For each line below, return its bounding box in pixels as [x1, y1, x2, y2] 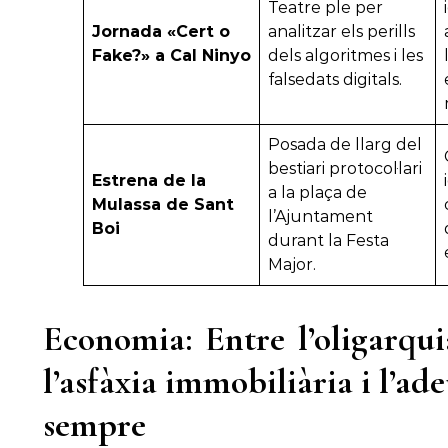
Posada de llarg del [268, 135, 422, 155]
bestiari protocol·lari [268, 159, 422, 179]
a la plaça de [268, 183, 367, 203]
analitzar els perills [268, 22, 415, 42]
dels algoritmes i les [268, 46, 423, 66]
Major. [268, 255, 316, 275]
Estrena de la [92, 171, 206, 191]
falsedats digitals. [268, 70, 402, 90]
